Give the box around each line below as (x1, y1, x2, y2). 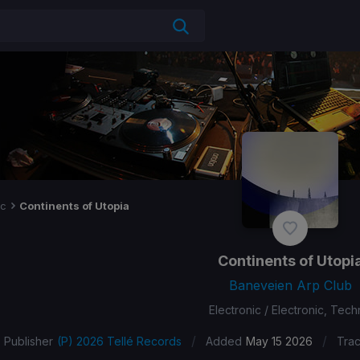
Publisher (3, 334, 53, 348)
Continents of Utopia (19, 199, 129, 212)
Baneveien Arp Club (228, 277, 352, 293)
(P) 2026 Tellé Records (56, 334, 182, 348)
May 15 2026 (245, 334, 313, 348)
